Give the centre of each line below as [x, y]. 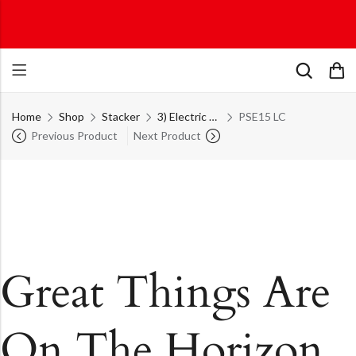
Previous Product [74, 135]
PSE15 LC [262, 116]
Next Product [167, 135]
